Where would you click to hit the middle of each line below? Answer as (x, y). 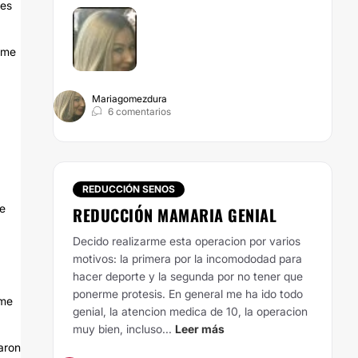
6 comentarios (139, 111)
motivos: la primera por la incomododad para (187, 259)
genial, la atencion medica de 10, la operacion (190, 311)
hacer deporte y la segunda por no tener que (188, 276)
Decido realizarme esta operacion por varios (187, 241)
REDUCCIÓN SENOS (129, 189)
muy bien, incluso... (122, 329)
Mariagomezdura (129, 99)
